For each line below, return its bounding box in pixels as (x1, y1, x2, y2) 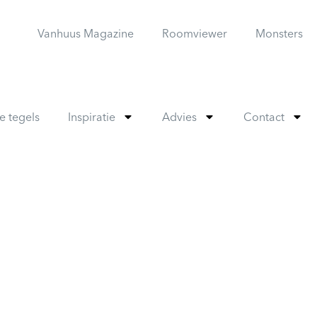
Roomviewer (162, 26, 227, 40)
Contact (243, 110, 284, 124)
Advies (162, 110, 197, 124)
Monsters (255, 26, 303, 40)
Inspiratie (68, 110, 115, 124)
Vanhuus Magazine (38, 26, 134, 40)
